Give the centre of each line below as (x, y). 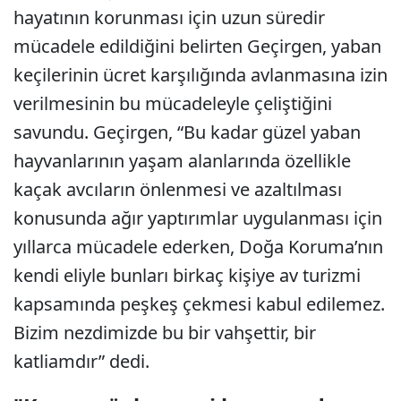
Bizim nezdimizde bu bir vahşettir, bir (165, 333)
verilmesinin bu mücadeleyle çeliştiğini (173, 104)
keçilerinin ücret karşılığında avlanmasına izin (200, 75)
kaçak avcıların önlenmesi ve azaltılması (178, 190)
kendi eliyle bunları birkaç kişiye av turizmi (187, 276)
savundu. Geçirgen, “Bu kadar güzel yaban (187, 132)
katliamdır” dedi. (81, 362)
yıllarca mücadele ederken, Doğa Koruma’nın (198, 247)
